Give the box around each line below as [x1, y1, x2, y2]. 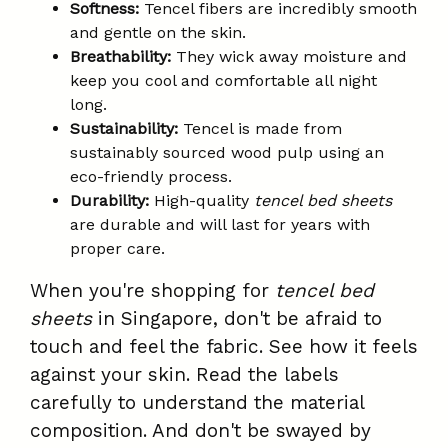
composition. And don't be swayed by [30, 419, 371, 443]
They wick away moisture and [171, 47, 407, 67]
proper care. [70, 239, 165, 259]
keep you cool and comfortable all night [70, 71, 377, 91]
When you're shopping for [30, 279, 275, 303]
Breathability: [70, 47, 171, 67]
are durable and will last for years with [70, 215, 370, 235]
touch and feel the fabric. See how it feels [30, 335, 418, 359]
